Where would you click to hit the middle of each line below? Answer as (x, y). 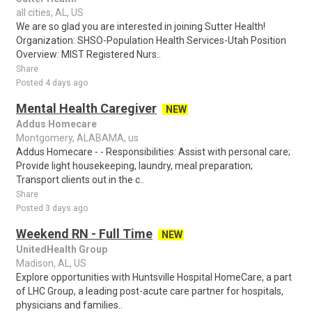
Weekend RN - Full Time (84, 234)
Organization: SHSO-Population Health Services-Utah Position (151, 40)
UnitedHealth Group (62, 249)
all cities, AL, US (50, 13)
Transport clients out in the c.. (80, 180)
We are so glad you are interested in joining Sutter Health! (141, 26)
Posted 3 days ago (52, 208)
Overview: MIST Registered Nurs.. (88, 54)
